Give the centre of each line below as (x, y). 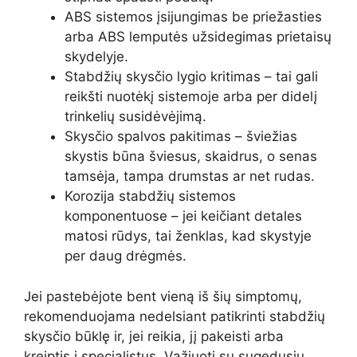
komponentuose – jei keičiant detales (183, 216)
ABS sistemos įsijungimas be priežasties (193, 17)
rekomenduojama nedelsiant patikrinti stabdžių (175, 316)
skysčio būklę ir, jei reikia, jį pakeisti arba (154, 336)
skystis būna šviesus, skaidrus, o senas (191, 157)
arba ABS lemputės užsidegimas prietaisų (198, 37)
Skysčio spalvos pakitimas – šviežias (181, 137)
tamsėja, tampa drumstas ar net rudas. (190, 177)
